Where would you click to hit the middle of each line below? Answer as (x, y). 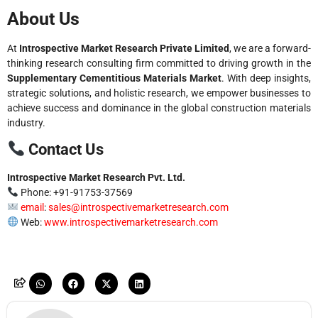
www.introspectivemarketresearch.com (131, 222)
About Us (43, 18)
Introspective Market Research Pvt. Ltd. (96, 177)
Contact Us (66, 149)
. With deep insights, (266, 78)
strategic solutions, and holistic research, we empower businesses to (159, 93)
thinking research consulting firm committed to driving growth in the (159, 63)
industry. (26, 122)
